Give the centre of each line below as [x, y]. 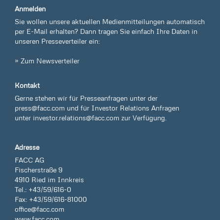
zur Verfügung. [143, 118]
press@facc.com [40, 108]
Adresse [27, 147]
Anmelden [30, 9]
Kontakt [27, 85]
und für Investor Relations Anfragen [122, 108]
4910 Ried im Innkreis [49, 180]
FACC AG [29, 160]
